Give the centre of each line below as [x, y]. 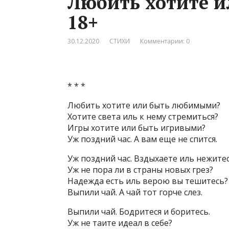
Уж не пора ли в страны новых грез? [140, 170]
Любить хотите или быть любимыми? [144, 105]
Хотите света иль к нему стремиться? [143, 117]
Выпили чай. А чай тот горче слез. [135, 192]
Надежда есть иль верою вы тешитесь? [148, 181]
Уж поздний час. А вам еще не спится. [142, 139]
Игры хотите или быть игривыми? [136, 128]
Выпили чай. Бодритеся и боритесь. [139, 212]
